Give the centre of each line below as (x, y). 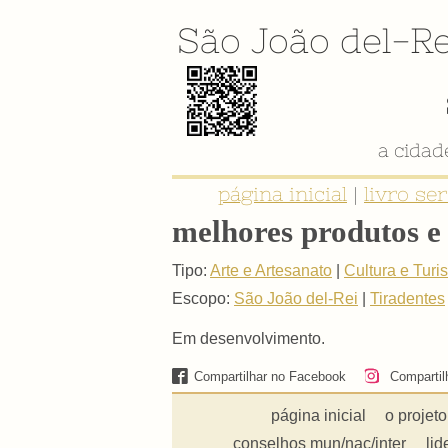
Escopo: (201, 298)
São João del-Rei (296, 298)
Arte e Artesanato (271, 270)
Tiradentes (407, 298)
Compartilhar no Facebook (270, 376)
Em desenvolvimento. (248, 338)
